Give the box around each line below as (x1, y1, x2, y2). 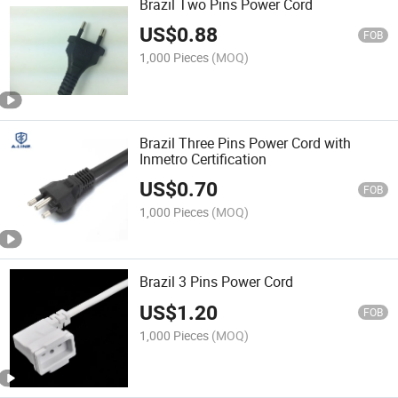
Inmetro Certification (139, 148, 267, 169)
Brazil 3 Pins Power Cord (139, 272, 294, 292)
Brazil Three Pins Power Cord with (139, 132, 352, 153)
